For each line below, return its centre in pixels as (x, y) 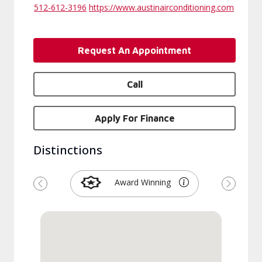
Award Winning (143, 182)
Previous (59, 189)
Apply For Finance (135, 118)
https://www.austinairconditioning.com (161, 7)
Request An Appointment (135, 50)
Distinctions (68, 150)
